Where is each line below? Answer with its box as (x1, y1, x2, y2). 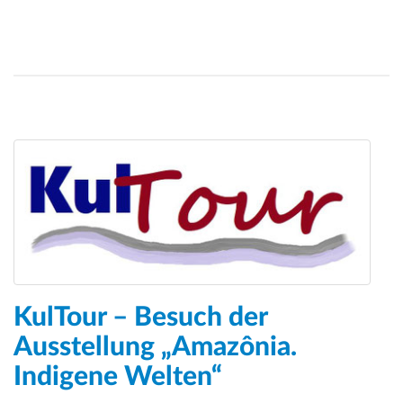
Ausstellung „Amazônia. (13, 334, 297, 362)
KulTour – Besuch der (13, 304, 267, 332)
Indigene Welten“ (13, 363, 222, 391)
